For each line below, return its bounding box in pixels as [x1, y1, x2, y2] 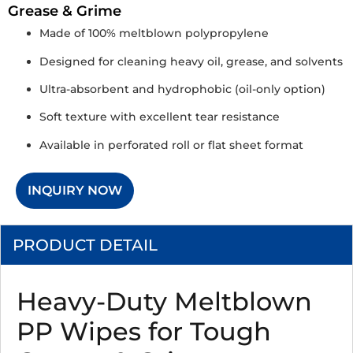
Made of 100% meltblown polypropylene [39, 26, 269, 41]
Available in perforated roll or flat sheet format [39, 137, 303, 152]
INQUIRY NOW [28, 183, 122, 199]
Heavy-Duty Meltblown [17, 286, 312, 318]
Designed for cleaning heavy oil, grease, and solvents [39, 54, 343, 69]
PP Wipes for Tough [17, 316, 271, 347]
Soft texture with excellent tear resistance [39, 110, 280, 124]
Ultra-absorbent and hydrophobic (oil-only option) [39, 82, 325, 97]
